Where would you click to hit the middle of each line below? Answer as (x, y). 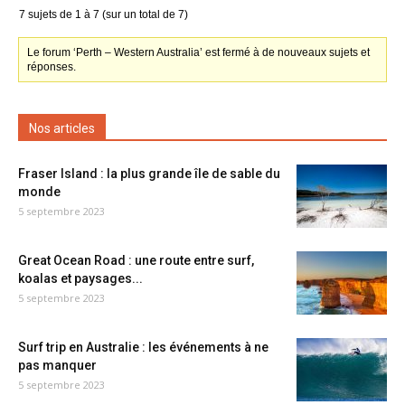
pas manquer (57, 365)
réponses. (52, 67)
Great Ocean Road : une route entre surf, (136, 260)
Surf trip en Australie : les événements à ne (143, 347)
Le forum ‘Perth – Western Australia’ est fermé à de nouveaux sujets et (199, 52)
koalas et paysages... (80, 278)
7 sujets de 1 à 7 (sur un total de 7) (104, 14)
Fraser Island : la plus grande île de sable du (149, 174)
